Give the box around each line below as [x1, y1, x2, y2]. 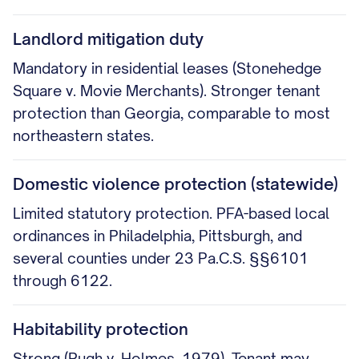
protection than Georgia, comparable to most [13, 104, 330, 122]
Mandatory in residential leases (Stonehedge [13, 59, 321, 77]
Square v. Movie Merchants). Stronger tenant [13, 82, 321, 99]
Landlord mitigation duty [13, 29, 204, 49]
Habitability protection [13, 319, 188, 339]
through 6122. [13, 272, 112, 289]
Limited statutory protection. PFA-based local [13, 204, 329, 222]
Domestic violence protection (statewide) [13, 174, 338, 194]
